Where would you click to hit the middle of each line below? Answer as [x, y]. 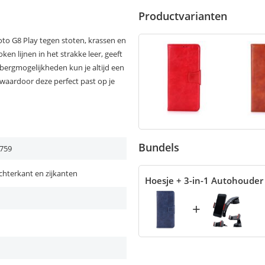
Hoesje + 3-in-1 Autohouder [204, 180]
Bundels [159, 147]
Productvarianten [183, 16]
